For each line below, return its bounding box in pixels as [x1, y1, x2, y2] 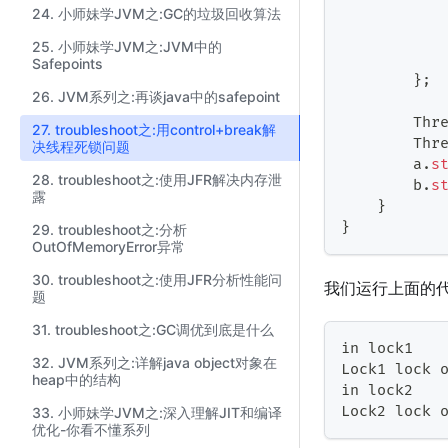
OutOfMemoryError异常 [32, 238, 185, 255]
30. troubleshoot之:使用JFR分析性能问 [32, 271, 282, 288]
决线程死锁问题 [32, 138, 130, 155]
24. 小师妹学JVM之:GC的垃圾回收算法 [32, 5, 281, 22]
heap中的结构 [32, 371, 121, 388]
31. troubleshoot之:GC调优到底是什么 [32, 321, 274, 338]
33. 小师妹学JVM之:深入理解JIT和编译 [32, 404, 282, 421]
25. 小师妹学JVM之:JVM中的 [32, 38, 222, 55]
